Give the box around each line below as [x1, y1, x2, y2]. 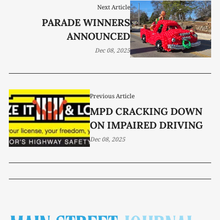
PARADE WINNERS [42, 16, 131, 28]
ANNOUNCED [67, 29, 131, 42]
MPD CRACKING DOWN [89, 105, 202, 118]
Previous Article [89, 92, 135, 101]
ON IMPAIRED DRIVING [89, 119, 203, 132]
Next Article [97, 2, 131, 11]
